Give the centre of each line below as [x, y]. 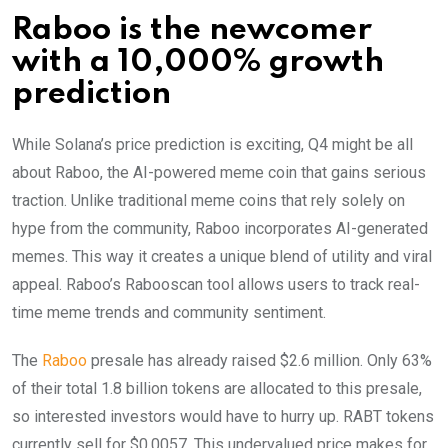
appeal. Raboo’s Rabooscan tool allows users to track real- [216, 284]
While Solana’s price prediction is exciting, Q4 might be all [212, 144]
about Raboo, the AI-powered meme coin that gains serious [219, 172]
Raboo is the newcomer [192, 30]
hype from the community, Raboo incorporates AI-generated [220, 228]
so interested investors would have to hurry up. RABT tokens [223, 416]
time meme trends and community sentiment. [169, 312]
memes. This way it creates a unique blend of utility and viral [222, 256]
